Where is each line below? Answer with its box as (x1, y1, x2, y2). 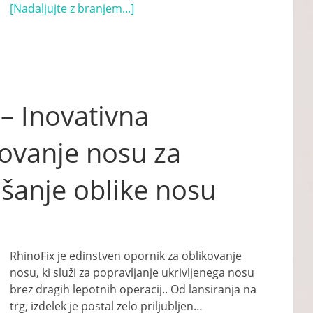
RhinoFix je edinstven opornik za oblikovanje (10, 248, 242, 263)
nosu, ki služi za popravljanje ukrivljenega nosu (10, 265, 254, 280)
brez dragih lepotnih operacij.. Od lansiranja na (10, 282, 256, 297)
